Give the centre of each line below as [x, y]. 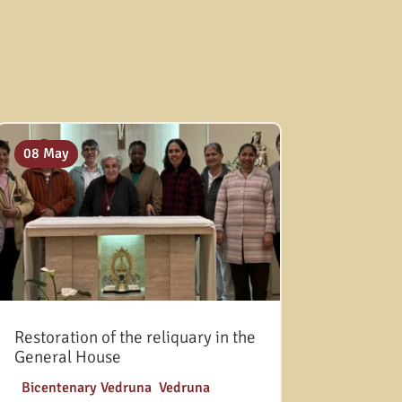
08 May [46, 153]
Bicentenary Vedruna [86, 387]
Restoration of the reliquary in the [135, 337]
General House [67, 357]
